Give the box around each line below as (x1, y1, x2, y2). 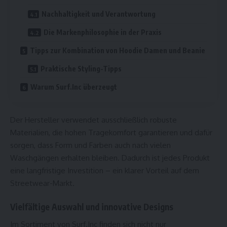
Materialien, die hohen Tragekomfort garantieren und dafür (10, 128, 212, 138)
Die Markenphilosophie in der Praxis (44, 27, 162, 36)
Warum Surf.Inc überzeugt (30, 82, 117, 91)
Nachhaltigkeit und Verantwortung (42, 9, 156, 18)
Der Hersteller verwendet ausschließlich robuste (10, 115, 177, 125)
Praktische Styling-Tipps (41, 64, 122, 73)
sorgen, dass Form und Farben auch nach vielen (10, 140, 171, 150)
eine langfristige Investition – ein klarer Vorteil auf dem (10, 166, 199, 176)
